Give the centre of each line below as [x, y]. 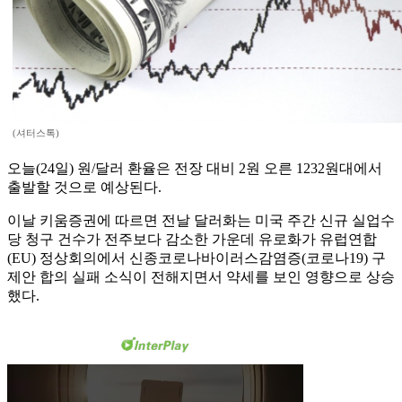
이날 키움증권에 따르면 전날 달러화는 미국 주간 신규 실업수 [201, 221]
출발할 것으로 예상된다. [84, 188]
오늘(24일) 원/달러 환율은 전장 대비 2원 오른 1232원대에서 [195, 169]
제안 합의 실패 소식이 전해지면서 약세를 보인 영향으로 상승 [201, 277]
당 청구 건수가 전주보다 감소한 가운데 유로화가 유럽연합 [192, 240]
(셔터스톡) [36, 133]
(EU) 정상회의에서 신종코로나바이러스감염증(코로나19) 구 [197, 258]
